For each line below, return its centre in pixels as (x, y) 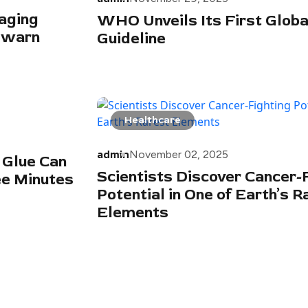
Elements (133, 213)
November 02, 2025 (179, 155)
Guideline (131, 39)
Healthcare (153, 120)
